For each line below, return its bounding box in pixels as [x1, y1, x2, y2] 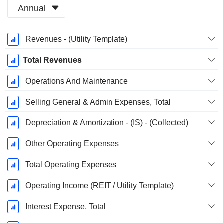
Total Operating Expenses [25, 160, 116, 169]
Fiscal [14, 33, 36, 42]
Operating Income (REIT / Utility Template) [25, 181, 174, 190]
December [7, 55, 44, 64]
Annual [18, 3, 46, 13]
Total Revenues [22, 56, 82, 65]
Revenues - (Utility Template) [25, 35, 127, 44]
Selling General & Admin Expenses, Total [25, 98, 171, 107]
